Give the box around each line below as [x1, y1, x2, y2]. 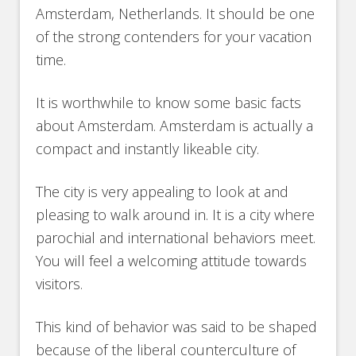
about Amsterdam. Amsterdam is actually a [36, 116, 314, 136]
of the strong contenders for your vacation [36, 27, 312, 47]
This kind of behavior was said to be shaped [36, 317, 318, 337]
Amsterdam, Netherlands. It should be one [36, 4, 315, 24]
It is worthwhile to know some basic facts [36, 93, 302, 113]
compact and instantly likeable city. [36, 139, 260, 159]
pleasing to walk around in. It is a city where [36, 205, 315, 225]
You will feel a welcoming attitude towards [36, 251, 308, 271]
